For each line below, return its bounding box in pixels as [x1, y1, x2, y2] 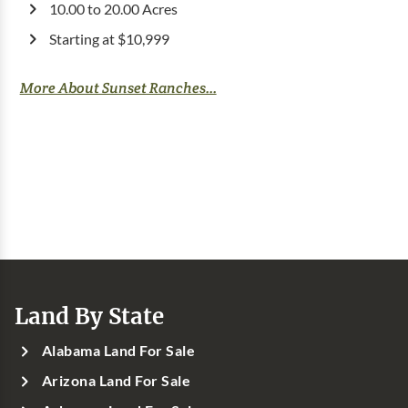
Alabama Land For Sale [42, 342, 196, 359]
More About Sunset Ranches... [19, 77, 217, 97]
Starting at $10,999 [48, 30, 169, 47]
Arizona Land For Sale [42, 372, 191, 389]
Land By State [15, 301, 164, 331]
